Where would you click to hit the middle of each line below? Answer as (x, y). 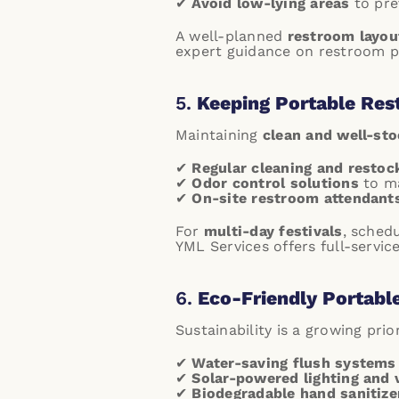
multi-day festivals (273, 231)
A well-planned (232, 36)
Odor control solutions (275, 183)
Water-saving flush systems (294, 363)
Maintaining (219, 135)
